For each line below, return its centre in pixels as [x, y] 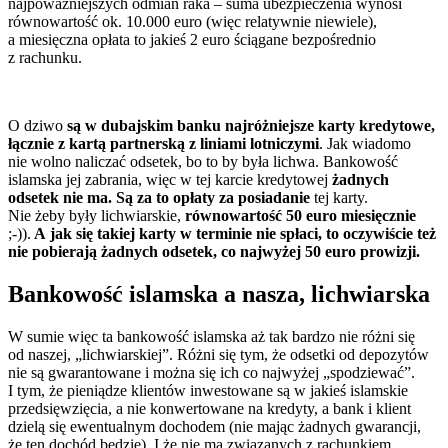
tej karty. [339, 198]
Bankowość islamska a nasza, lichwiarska [219, 294]
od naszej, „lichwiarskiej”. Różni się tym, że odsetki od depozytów [218, 355]
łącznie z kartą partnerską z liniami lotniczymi [163, 144]
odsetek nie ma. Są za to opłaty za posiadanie [159, 198]
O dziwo [37, 126]
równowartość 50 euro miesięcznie [298, 216]
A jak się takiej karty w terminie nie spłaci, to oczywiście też [233, 234]
